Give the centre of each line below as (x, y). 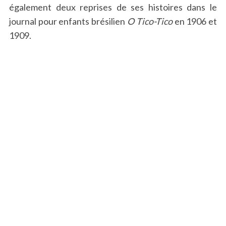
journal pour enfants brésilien (68, 21)
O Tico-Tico (150, 21)
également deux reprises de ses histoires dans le (113, 7)
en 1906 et (195, 21)
